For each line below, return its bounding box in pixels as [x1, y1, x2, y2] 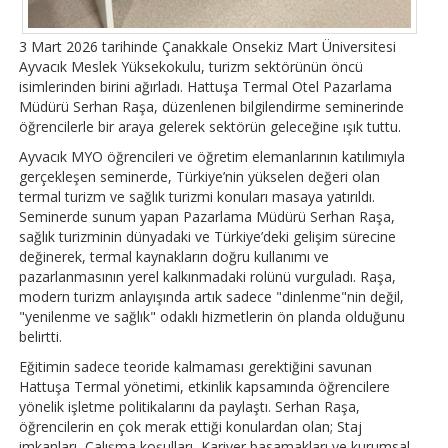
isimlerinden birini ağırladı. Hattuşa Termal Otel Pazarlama [19, 77, 393, 97]
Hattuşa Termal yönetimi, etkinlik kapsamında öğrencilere [19, 377, 391, 397]
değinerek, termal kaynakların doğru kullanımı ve [19, 247, 330, 267]
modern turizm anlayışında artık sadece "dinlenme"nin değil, [19, 287, 405, 307]
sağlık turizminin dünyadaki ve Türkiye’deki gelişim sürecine [19, 227, 397, 247]
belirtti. [19, 327, 63, 347]
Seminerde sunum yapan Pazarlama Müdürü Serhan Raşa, [19, 207, 396, 227]
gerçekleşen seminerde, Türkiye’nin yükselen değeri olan [19, 167, 381, 187]
